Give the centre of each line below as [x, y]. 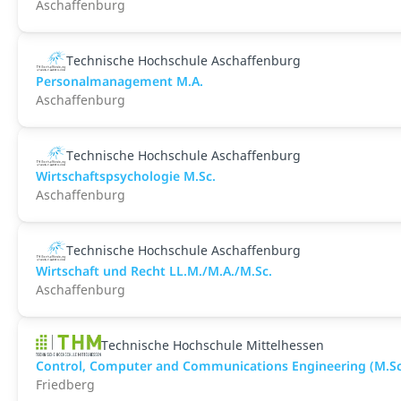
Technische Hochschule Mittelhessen [212, 345]
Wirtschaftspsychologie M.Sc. [126, 176]
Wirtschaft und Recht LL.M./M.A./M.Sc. [154, 271]
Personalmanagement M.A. [119, 81]
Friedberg [65, 384]
